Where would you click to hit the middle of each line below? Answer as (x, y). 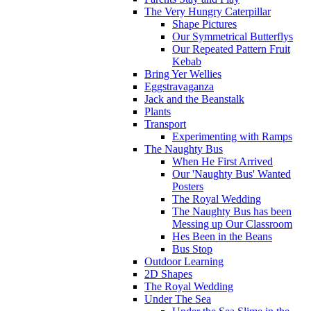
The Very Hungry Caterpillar (208, 11)
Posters (188, 186)
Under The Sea (178, 299)
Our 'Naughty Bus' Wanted (232, 174)
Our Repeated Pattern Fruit (231, 49)
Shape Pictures (204, 24)
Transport (165, 124)
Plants (158, 111)
